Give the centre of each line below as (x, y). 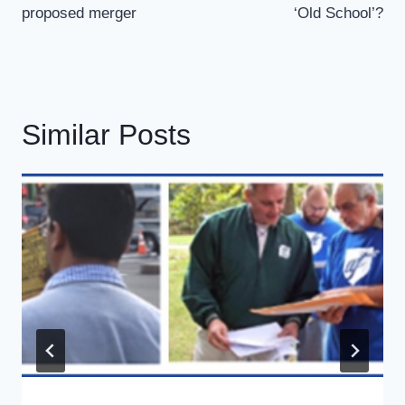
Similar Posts (106, 135)
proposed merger (79, 13)
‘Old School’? (339, 13)
